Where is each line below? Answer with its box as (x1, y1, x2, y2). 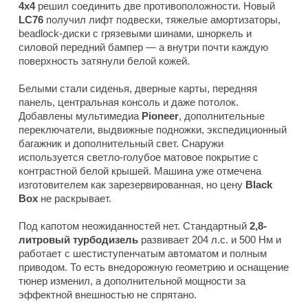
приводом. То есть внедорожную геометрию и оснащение (19, 261, 289, 274)
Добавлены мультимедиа (19, 110, 142, 122)
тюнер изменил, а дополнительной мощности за (19, 275, 245, 287)
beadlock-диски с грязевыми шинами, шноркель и (19, 27, 252, 40)
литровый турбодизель (19, 234, 138, 246)
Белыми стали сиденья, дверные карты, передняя (19, 82, 257, 95)
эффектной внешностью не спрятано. (19, 289, 197, 301)
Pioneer (142, 110, 179, 122)
